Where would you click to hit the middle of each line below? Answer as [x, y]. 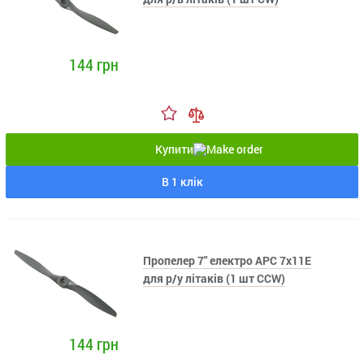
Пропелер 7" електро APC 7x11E [227, 260]
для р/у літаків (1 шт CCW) [214, 278]
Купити [174, 149]
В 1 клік [182, 181]
